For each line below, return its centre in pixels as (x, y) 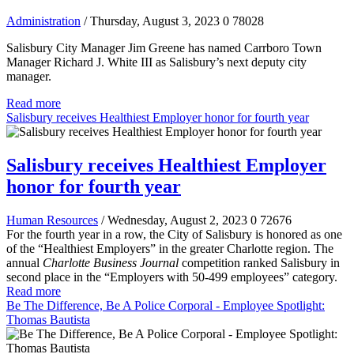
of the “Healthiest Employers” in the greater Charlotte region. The (170, 248)
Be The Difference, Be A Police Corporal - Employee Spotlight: (166, 305)
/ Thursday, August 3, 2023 (152, 21)
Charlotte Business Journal (111, 262)
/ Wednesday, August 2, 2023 (174, 220)
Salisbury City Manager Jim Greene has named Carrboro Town (164, 47)
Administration (43, 21)
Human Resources (52, 220)
